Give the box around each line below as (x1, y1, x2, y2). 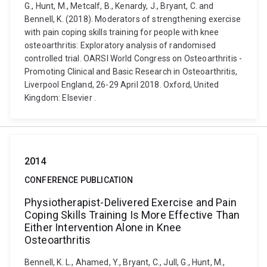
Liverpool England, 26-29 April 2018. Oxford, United (24, 80, 219, 89)
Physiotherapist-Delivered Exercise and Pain (24, 196, 237, 209)
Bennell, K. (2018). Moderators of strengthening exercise (24, 14, 241, 24)
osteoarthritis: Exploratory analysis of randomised (24, 41, 216, 50)
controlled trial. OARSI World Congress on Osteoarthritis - (24, 54, 243, 63)
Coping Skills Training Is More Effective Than (24, 209, 240, 221)
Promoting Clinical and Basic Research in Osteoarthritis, (24, 67, 237, 76)
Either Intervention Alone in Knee (24, 221, 182, 234)
